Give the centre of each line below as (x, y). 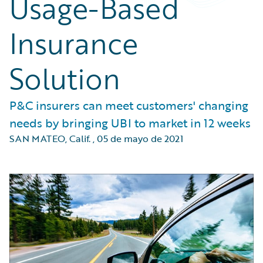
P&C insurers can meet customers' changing (129, 105)
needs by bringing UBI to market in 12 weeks (130, 123)
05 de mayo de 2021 (140, 139)
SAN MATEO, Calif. (50, 139)
